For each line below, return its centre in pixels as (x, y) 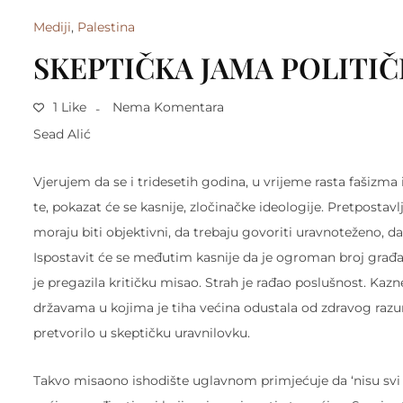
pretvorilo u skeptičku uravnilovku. (142, 332)
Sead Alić (62, 134)
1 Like (68, 107)
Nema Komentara (168, 107)
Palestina (106, 27)
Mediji (52, 27)
